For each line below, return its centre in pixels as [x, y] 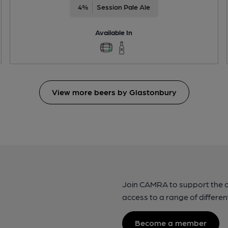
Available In [114, 32]
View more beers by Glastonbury [114, 92]
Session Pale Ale [123, 6]
